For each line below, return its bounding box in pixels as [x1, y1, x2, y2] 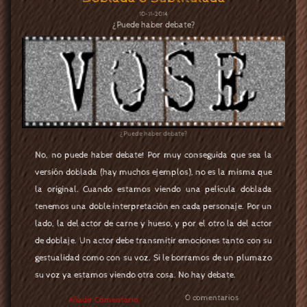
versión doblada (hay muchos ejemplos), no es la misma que [35, 167, 272, 178]
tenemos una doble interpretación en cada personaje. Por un [35, 201, 272, 212]
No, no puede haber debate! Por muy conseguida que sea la [35, 150, 272, 161]
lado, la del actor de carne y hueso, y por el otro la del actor [35, 219, 272, 230]
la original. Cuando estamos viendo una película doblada [35, 184, 272, 195]
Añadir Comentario [69, 294, 138, 304]
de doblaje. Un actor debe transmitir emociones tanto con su [35, 236, 272, 247]
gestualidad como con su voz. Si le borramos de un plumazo [35, 253, 272, 264]
